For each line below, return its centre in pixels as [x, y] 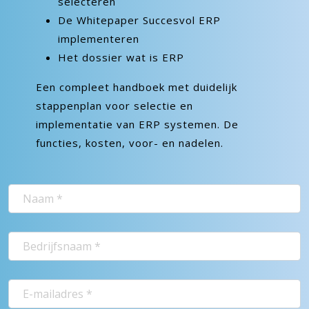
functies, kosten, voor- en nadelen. [130, 143]
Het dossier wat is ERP [121, 57]
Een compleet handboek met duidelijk [137, 87]
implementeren [99, 39]
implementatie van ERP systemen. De [137, 124]
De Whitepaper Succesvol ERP [139, 20]
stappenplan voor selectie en [114, 106]
